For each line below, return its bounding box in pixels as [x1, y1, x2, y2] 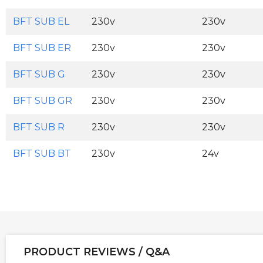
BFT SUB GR [13, 95, 72, 107]
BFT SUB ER [13, 42, 71, 54]
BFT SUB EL [13, 16, 69, 28]
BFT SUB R [13, 122, 65, 133]
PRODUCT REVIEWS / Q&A [23, 245, 170, 259]
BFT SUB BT [13, 148, 71, 160]
